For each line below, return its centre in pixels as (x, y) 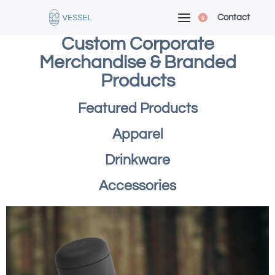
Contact (234, 17)
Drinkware (137, 161)
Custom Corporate (137, 44)
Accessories (137, 186)
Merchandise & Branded (137, 62)
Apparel (137, 135)
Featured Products (137, 109)
